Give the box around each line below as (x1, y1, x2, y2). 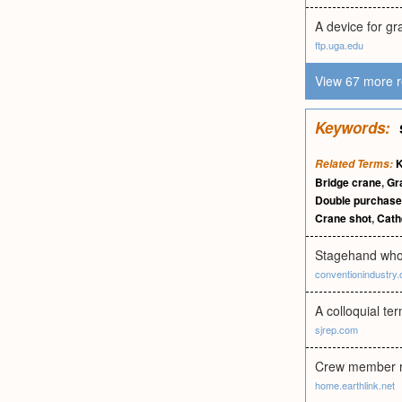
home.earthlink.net (315, 378, 395, 392)
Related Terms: (315, 156, 393, 171)
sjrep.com (315, 322, 358, 336)
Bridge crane (315, 174, 381, 190)
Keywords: (315, 117, 390, 138)
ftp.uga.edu (315, 38, 363, 52)
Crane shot (315, 210, 371, 226)
